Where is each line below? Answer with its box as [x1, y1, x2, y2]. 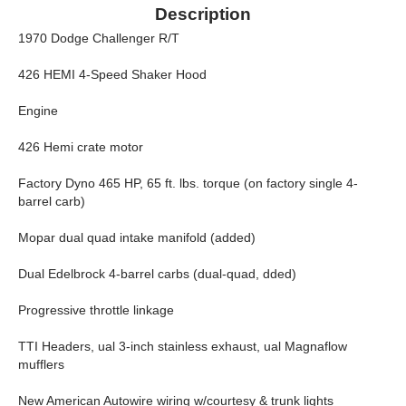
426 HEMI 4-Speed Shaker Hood [18, 67, 207, 82]
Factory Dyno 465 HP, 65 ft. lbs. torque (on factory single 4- [18, 176, 358, 190]
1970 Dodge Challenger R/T [18, 31, 179, 45]
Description [155, 5, 251, 24]
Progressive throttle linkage [18, 303, 174, 317]
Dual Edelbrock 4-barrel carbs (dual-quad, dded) [18, 266, 296, 281]
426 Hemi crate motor [18, 140, 143, 154]
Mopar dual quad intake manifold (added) [18, 230, 256, 245]
